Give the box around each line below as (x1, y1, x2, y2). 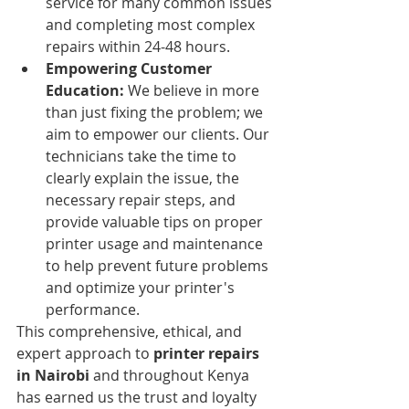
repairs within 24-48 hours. (46, 36, 230, 57)
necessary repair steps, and (46, 189, 239, 210)
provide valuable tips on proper (46, 211, 267, 232)
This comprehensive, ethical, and (16, 320, 246, 341)
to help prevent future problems (46, 255, 272, 276)
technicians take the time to (46, 145, 240, 166)
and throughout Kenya (89, 364, 253, 385)
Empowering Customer (46, 58, 215, 79)
